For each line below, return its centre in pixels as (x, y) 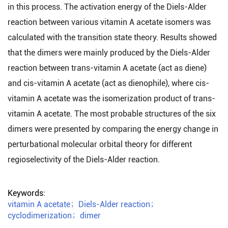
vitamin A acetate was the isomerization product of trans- (111, 98)
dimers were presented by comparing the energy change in (113, 129)
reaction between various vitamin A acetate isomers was (109, 22)
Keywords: (27, 193)
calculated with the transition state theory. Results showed (112, 37)
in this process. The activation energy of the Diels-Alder (107, 7)
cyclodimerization (40, 216)
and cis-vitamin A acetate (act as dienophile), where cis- (108, 83)
